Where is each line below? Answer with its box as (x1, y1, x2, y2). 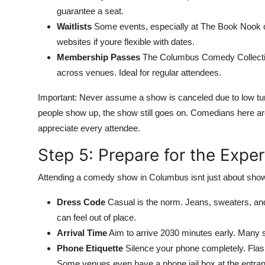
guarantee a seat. (57, 6, 124, 16)
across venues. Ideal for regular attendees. (57, 67, 221, 77)
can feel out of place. (57, 212, 136, 222)
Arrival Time (57, 228, 107, 238)
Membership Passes (57, 52, 140, 62)
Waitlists (57, 21, 92, 31)
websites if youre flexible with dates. (57, 37, 195, 47)
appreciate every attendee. (38, 123, 140, 133)
